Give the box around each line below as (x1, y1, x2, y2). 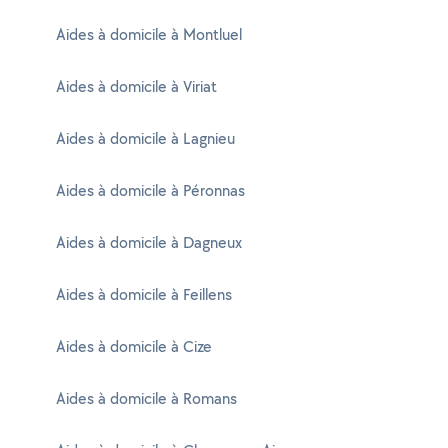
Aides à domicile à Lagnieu (56, 128, 235, 149)
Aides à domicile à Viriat (56, 76, 217, 97)
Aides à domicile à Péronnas (56, 180, 245, 201)
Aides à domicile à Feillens (56, 284, 232, 305)
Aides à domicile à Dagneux (56, 232, 242, 253)
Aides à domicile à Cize (56, 336, 212, 357)
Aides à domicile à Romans (56, 388, 237, 409)
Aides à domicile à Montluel (56, 24, 242, 45)
